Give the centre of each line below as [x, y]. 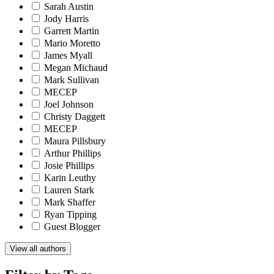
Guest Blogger [72, 226]
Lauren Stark [69, 190]
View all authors [38, 248]
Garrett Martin [72, 31]
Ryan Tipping [70, 214]
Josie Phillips [69, 165]
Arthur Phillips [72, 153]
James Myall [68, 55]
